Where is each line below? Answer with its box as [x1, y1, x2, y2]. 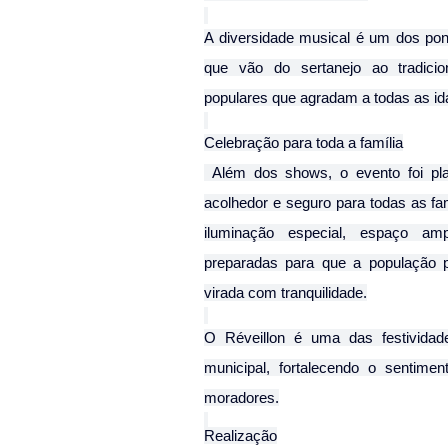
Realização [204, 427, 277, 445]
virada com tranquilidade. [204, 284, 367, 302]
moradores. [204, 389, 279, 407]
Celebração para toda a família [204, 134, 403, 152]
